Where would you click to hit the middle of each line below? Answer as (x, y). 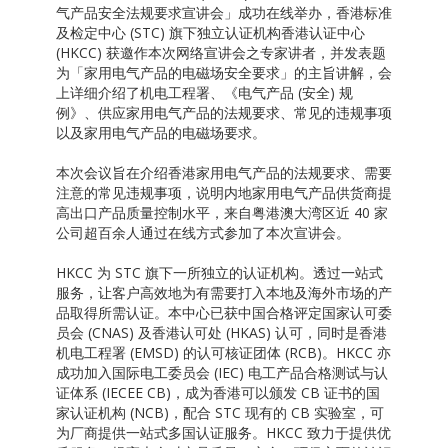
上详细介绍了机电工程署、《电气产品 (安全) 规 (204, 93)
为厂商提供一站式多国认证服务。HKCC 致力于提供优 (223, 433)
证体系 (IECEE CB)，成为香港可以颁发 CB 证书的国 (217, 393)
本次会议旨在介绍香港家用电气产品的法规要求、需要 (223, 173)
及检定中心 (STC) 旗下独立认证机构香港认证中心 (210, 33)
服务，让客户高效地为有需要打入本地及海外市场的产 (223, 293)
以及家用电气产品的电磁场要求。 (160, 133)
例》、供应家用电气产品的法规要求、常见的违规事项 (223, 113)
